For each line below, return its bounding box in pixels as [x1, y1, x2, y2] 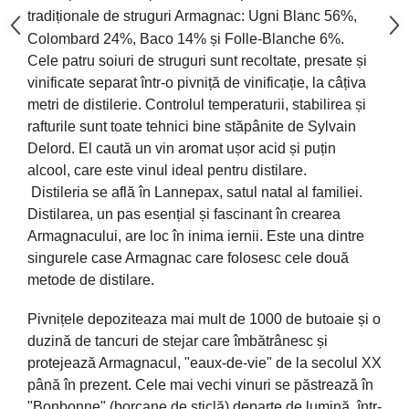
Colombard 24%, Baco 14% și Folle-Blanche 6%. [27, 30, 348, 47]
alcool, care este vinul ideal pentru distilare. [27, 162, 307, 178]
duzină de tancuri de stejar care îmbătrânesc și [27, 332, 328, 349]
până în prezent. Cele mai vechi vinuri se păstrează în [27, 376, 373, 393]
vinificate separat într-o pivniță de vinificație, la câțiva [27, 74, 366, 90]
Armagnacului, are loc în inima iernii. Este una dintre [27, 227, 364, 244]
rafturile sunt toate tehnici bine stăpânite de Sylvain [27, 118, 356, 134]
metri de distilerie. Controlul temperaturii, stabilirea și [27, 96, 366, 112]
